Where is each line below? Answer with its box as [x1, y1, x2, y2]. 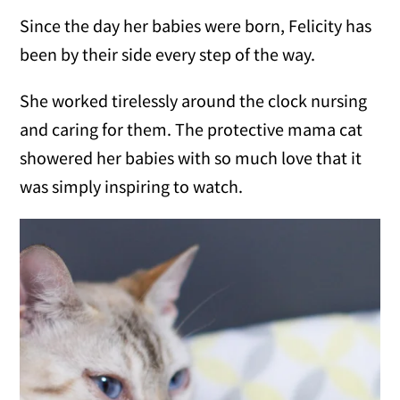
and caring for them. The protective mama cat [20, 118, 363, 141]
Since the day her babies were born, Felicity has [20, 14, 372, 37]
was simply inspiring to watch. [20, 175, 244, 198]
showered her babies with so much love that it [20, 146, 362, 170]
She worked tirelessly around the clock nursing [20, 89, 368, 112]
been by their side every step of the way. [20, 43, 316, 66]
